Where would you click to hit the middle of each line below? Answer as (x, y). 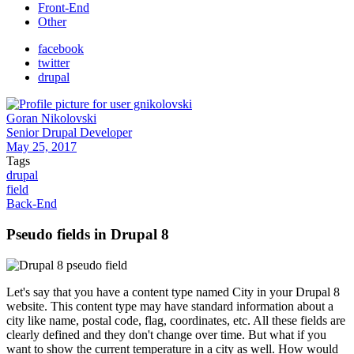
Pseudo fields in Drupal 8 (88, 234)
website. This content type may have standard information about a (170, 306)
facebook (61, 49)
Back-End (32, 204)
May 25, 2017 (41, 147)
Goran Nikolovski (51, 119)
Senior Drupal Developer (69, 133)
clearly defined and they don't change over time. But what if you (166, 334)
